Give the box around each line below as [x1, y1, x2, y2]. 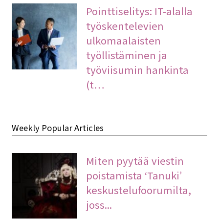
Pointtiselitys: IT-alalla [86, 3, 193, 19]
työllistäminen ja [86, 47, 168, 63]
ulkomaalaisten [86, 33, 161, 48]
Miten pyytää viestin [86, 153, 184, 168]
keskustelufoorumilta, [86, 182, 192, 197]
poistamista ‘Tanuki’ [86, 167, 182, 182]
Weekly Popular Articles [11, 121, 104, 133]
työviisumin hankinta [86, 62, 189, 77]
